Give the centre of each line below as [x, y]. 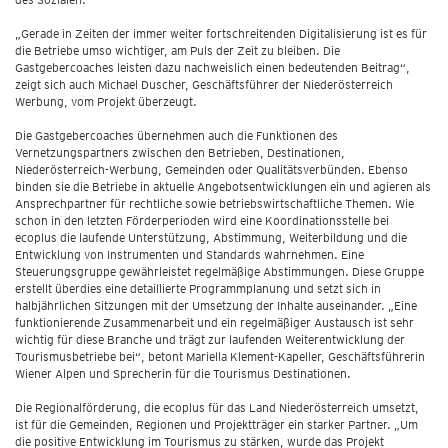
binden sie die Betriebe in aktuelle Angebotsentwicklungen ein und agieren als [223, 186]
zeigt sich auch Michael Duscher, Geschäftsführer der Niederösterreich [204, 84]
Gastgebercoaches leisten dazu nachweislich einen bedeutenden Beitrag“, [212, 67]
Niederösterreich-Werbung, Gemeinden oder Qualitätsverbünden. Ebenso [211, 169]
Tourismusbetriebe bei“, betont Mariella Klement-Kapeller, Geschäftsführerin [220, 356]
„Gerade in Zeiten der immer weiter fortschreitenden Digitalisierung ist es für [221, 33]
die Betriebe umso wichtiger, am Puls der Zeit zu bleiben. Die [177, 50]
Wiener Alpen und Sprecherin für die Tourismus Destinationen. [183, 373]
